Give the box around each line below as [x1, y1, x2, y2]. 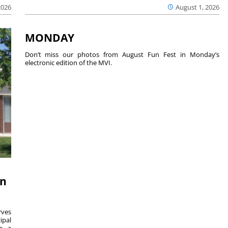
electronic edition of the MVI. [24, 58, 112, 67]
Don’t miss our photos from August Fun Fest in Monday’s [24, 49, 220, 59]
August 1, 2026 [176, 2, 220, 12]
